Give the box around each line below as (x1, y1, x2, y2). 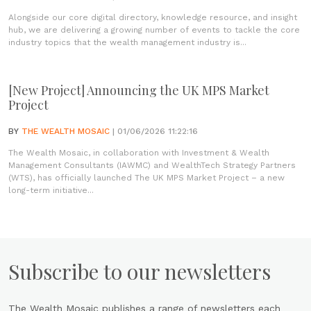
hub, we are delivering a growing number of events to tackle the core (8, 25, 300, 35)
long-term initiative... (8, 185, 94, 195)
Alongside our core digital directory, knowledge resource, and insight (8, 12, 297, 22)
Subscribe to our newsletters (8, 258, 271, 285)
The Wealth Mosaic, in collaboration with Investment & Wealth (8, 148, 269, 158)
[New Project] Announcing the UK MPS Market (8, 82, 269, 99)
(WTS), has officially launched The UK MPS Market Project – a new (8, 173, 285, 183)
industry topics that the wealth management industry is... (8, 37, 246, 47)
